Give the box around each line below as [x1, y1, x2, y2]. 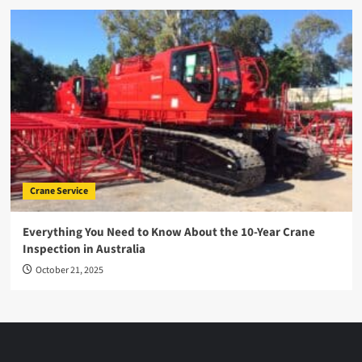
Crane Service [29, 184, 88, 198]
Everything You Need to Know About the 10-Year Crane [22, 224, 315, 241]
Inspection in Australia [22, 241, 145, 258]
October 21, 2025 [35, 263, 103, 277]
